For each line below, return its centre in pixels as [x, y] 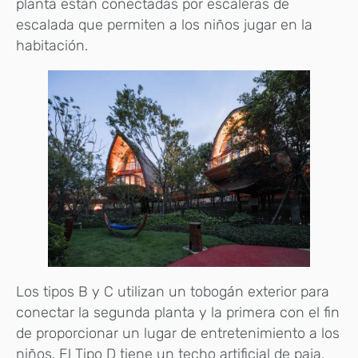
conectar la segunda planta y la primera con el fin [178, 312]
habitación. [52, 45]
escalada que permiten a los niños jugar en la [164, 24]
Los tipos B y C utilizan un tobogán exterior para [173, 291]
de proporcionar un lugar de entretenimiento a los [178, 333]
